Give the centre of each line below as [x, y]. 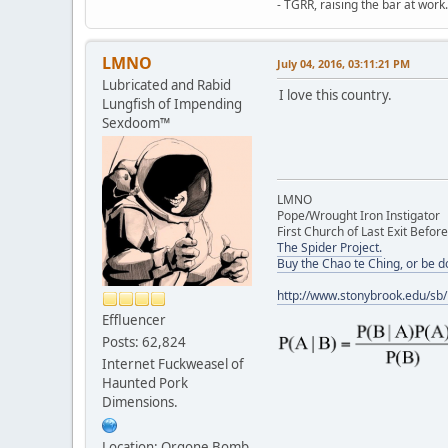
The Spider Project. [329, 247]
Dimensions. [140, 401]
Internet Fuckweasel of [173, 363]
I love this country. [335, 94]
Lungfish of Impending [172, 103]
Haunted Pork [145, 382]
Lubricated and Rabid [166, 84]
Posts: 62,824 [144, 341]
